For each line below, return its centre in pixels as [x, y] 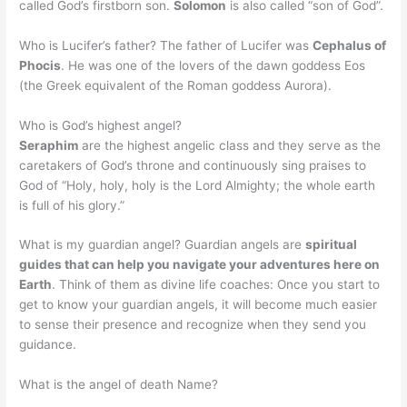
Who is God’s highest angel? [101, 125]
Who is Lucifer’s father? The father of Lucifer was [166, 45]
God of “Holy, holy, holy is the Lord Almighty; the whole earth [198, 185]
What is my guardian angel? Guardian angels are [163, 245]
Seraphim [49, 145]
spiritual [332, 245]
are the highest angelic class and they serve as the [230, 145]
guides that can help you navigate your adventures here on [200, 265]
